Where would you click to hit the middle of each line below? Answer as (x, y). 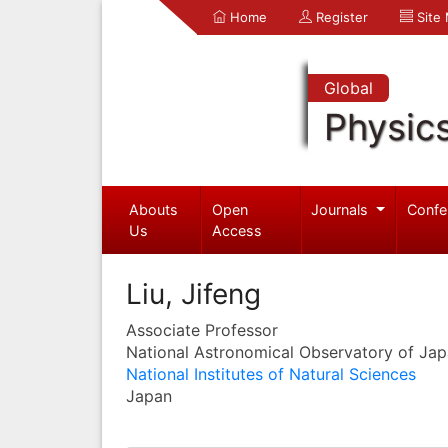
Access (237, 230)
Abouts (153, 209)
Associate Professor (202, 329)
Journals (342, 209)
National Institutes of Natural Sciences (271, 373)
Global (348, 88)
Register (340, 17)
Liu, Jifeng (193, 293)
